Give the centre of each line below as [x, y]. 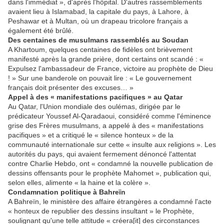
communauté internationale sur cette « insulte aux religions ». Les [112, 145]
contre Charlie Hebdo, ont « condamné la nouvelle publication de [110, 164]
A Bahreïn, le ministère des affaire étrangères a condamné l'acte [110, 202]
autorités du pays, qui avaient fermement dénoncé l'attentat [102, 154]
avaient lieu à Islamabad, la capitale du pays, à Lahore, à [98, 12]
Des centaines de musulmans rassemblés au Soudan [98, 40]
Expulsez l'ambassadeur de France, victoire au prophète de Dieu [110, 69]
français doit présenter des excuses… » [71, 88]
